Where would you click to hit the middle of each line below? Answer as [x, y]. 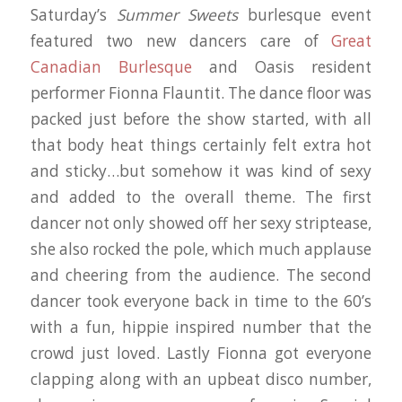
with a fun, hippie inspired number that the [201, 327]
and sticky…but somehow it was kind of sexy [201, 170]
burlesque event [305, 14]
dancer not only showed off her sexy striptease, [201, 223]
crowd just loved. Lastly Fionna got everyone [201, 353]
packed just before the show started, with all [201, 118]
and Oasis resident [282, 66]
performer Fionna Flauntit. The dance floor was [201, 92]
